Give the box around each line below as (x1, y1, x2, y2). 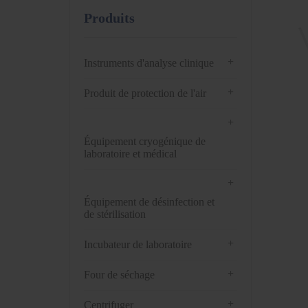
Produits (83, 10, 135, 25)
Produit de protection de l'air (83, 87, 206, 99)
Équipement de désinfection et (83, 196, 214, 208)
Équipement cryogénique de (83, 135, 206, 147)
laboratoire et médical (83, 148, 177, 159)
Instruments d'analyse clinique (83, 57, 214, 69)
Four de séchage (83, 269, 155, 280)
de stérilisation (83, 208, 146, 220)
